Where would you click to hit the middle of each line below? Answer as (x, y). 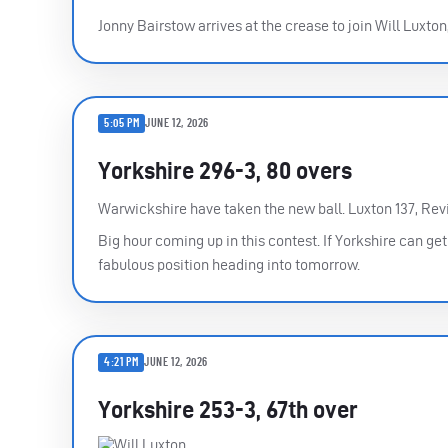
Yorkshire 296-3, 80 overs (225, 170)
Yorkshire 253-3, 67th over (228, 409)
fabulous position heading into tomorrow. (229, 264)
